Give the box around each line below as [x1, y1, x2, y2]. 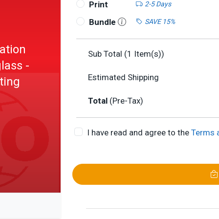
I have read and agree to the [87, 128, 191, 137]
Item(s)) [132, 49, 164, 59]
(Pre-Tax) [109, 96, 143, 106]
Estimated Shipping [88, 72, 159, 82]
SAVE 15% [144, 17, 175, 25]
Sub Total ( [88, 49, 127, 59]
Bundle [88, 17, 118, 27]
